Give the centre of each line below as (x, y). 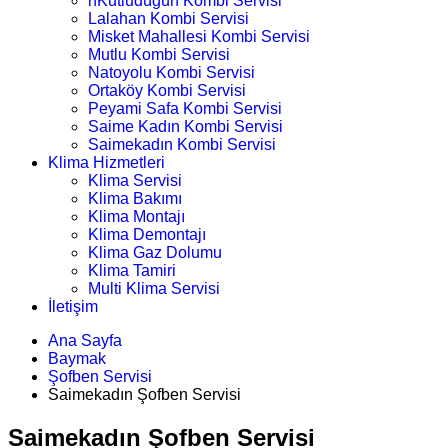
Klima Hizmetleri (106, 162)
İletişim (73, 306)
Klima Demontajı (147, 234)
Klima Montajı (136, 216)
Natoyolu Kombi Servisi (171, 72)
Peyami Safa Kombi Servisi (185, 108)
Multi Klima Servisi (154, 288)
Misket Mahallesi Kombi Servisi (199, 36)
